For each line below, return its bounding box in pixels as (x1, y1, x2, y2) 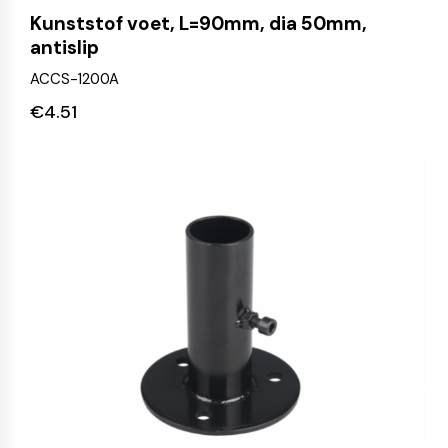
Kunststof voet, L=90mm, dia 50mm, (30, 10, 367, 36)
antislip (30, 34, 99, 60)
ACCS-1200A (30, 68, 119, 89)
